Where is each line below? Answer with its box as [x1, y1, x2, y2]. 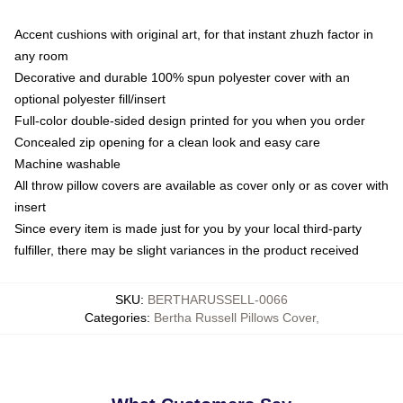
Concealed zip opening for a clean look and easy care [14, 135, 320, 150]
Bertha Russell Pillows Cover [153, 310, 316, 326]
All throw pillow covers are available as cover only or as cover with [14, 178, 389, 193]
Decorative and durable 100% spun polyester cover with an [14, 70, 350, 85]
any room [14, 49, 68, 64]
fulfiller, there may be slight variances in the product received [14, 243, 359, 258]
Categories [84, 310, 147, 326]
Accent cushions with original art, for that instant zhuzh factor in [14, 27, 373, 42]
